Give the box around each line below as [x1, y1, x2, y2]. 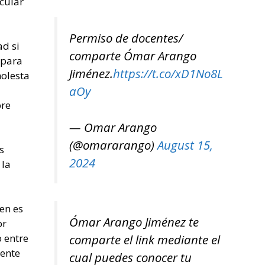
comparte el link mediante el [69, 231, 220, 248]
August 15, [157, 136, 213, 153]
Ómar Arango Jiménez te [69, 214, 199, 231]
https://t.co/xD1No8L [113, 65, 223, 82]
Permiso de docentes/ [69, 30, 183, 47]
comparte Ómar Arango [69, 47, 196, 64]
